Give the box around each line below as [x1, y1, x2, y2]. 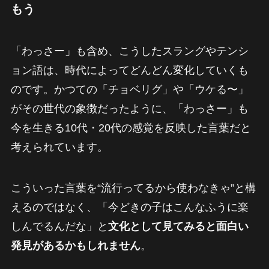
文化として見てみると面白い [107, 220, 249, 232]
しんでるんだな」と [10, 220, 108, 232]
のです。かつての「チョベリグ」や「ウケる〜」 [10, 83, 249, 95]
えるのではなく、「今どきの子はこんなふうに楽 [10, 201, 249, 213]
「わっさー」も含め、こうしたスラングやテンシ [10, 44, 249, 57]
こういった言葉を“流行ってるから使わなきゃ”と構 [10, 181, 256, 194]
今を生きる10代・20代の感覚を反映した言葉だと [10, 121, 251, 134]
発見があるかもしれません [10, 239, 141, 252]
